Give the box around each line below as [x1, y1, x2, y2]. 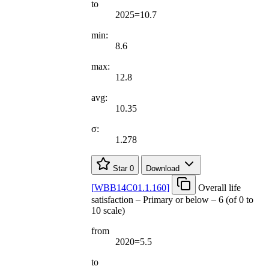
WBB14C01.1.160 [94, 182, 166, 193]
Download [146, 163, 182, 173]
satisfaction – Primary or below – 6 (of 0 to [91, 194, 253, 205]
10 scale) [91, 205, 125, 216]
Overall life [198, 182, 241, 193]
